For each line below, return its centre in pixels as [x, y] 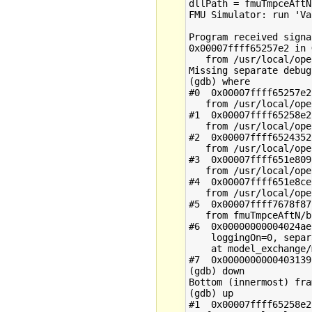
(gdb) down [216, 271]
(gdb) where [219, 81]
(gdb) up [211, 293]
